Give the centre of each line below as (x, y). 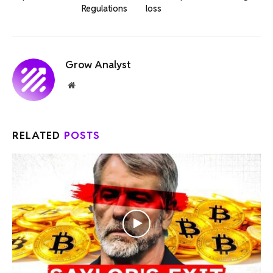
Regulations (105, 9)
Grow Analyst (98, 65)
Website (88, 85)
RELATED (38, 136)
